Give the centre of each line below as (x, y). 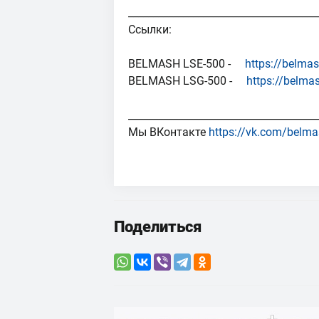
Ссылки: (150, 30)
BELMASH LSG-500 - (187, 81)
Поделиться (158, 227)
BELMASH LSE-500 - (187, 64)
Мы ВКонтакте (168, 132)
